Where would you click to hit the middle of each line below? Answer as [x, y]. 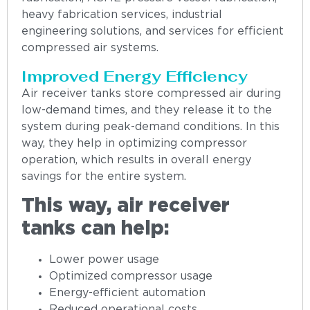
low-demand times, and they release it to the [147, 111]
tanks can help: [95, 229]
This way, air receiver [126, 207]
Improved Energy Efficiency [135, 76]
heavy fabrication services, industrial [122, 15]
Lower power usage [104, 260]
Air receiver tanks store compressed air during [151, 94]
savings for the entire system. [104, 177]
